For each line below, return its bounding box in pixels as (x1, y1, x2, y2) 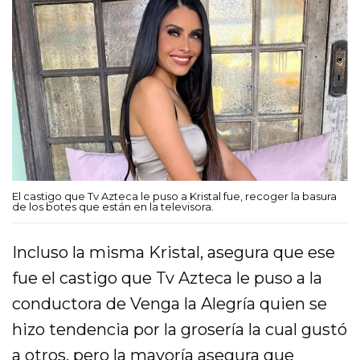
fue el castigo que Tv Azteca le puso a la (12, 268, 323, 288)
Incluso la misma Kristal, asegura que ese (12, 242, 336, 262)
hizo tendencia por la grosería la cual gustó (12, 319, 348, 339)
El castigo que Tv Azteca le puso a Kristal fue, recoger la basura (12, 189, 337, 202)
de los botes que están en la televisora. (12, 199, 214, 213)
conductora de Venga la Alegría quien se (12, 293, 328, 313)
